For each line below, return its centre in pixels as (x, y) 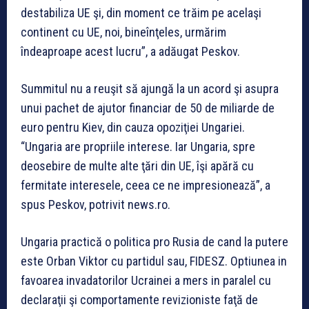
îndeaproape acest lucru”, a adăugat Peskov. (130, 51)
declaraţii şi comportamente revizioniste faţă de (139, 300)
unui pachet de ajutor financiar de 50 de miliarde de (148, 108)
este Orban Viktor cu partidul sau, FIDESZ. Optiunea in (154, 261)
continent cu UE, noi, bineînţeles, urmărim (123, 32)
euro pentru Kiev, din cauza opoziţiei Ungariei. (133, 127)
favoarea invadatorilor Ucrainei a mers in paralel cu (146, 280)
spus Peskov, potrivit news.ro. (96, 205)
